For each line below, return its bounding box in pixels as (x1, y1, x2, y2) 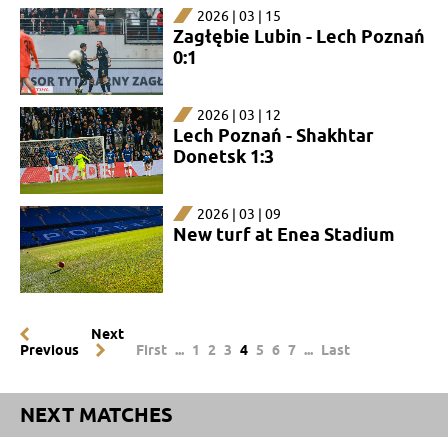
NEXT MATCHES (20, 402, 173, 427)
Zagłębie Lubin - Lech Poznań (172, 25, 425, 47)
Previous (20, 341, 79, 358)
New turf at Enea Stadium (172, 223, 395, 245)
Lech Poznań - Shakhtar (172, 124, 374, 146)
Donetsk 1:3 (172, 145, 274, 167)
